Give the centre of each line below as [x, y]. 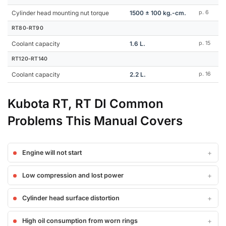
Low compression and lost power [73, 175]
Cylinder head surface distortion [71, 198]
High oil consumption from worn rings [80, 221]
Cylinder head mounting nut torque [60, 13]
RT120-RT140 [30, 59]
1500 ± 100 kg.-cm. [158, 13]
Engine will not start [52, 153]
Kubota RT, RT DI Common [86, 104]
